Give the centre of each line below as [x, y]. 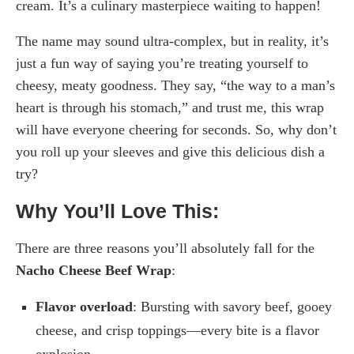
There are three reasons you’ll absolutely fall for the [165, 248]
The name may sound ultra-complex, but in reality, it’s [172, 41]
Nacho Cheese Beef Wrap [94, 270]
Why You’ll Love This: [117, 211]
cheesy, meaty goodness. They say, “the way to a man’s [175, 85]
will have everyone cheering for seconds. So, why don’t [176, 129]
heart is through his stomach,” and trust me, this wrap [170, 107]
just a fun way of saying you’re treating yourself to [162, 63]
